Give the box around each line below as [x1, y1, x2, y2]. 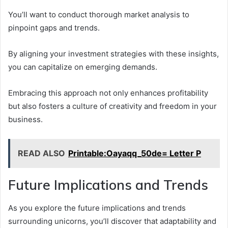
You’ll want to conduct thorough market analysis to [8, 10, 189, 20]
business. [8, 115, 43, 125]
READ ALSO [18, 148, 65, 159]
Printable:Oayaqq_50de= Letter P [68, 148, 201, 159]
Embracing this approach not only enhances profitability [8, 88, 208, 98]
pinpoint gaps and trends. [8, 23, 100, 33]
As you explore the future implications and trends [8, 203, 186, 213]
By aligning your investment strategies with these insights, [8, 49, 219, 59]
